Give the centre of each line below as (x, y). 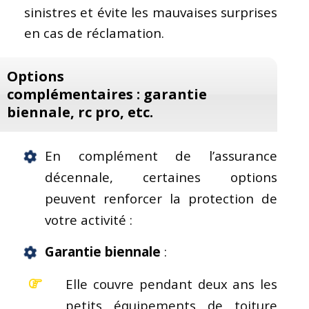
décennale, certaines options (161, 177)
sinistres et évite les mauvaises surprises (151, 12)
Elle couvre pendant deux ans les (172, 283)
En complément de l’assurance (161, 156)
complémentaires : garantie (107, 94)
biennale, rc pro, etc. (80, 112)
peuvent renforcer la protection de (161, 198)
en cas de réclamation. (94, 33)
